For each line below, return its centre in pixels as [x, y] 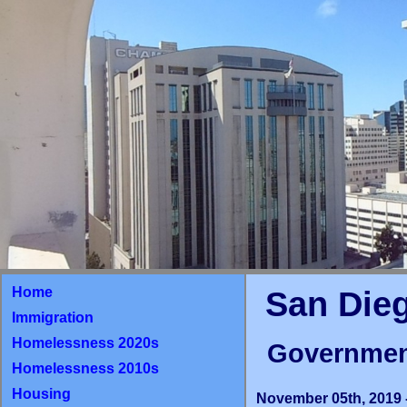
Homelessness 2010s [85, 368]
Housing [41, 393]
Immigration [53, 317]
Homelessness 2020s [85, 342]
